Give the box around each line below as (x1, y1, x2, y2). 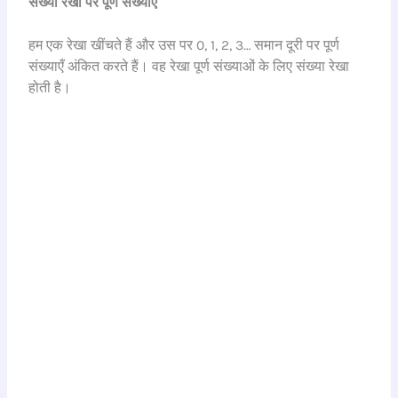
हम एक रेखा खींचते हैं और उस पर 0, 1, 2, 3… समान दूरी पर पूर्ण (28, 37, 340, 54)
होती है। (28, 80, 72, 97)
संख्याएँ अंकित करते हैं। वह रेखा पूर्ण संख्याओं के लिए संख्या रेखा (28, 59, 350, 76)
